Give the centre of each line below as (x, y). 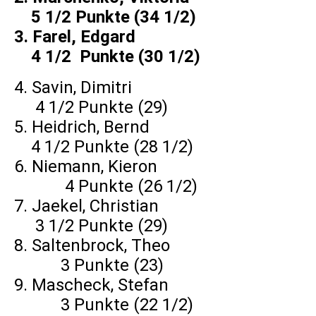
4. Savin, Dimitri (156, 88)
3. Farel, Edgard (157, 37)
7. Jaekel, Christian (156, 206)
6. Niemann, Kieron (156, 167)
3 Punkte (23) (89, 266)
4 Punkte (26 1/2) (106, 187)
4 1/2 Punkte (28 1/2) (104, 147)
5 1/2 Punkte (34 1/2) (105, 17)
